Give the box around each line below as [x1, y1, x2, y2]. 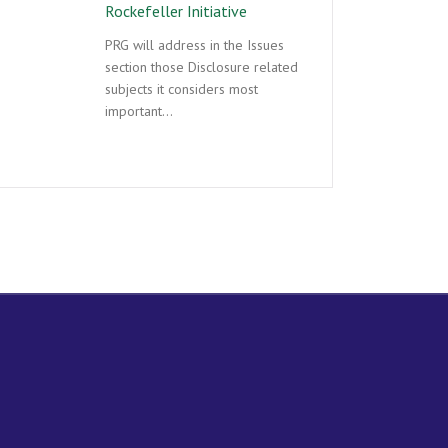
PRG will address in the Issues [105, 35, 284, 54]
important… [105, 101, 173, 120]
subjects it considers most [105, 79, 258, 98]
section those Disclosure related [105, 57, 298, 76]
